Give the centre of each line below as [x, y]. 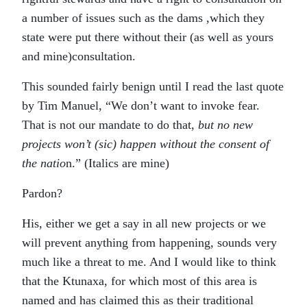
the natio [44, 163]
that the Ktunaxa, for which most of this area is [139, 281]
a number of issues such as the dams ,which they [143, 18]
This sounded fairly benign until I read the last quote [153, 86]
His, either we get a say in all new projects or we [144, 223]
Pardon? [42, 193]
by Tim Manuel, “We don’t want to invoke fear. [141, 106]
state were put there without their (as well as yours [148, 37]
